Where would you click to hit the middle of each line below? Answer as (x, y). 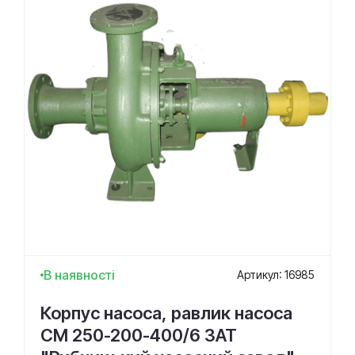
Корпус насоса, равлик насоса (166, 313)
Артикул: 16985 (276, 275)
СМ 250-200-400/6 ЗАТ (139, 335)
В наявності (79, 275)
